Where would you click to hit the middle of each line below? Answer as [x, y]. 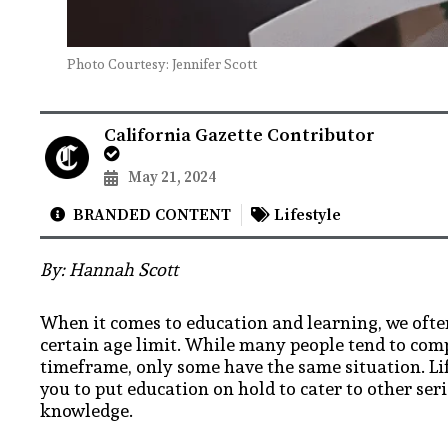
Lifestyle [307, 214]
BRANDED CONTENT [152, 214]
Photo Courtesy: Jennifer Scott [162, 63]
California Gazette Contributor [239, 135]
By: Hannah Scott [109, 269]
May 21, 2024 [171, 177]
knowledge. [86, 410]
